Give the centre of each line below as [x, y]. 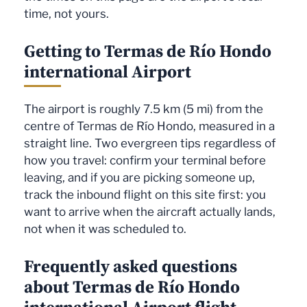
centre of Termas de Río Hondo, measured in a [149, 126]
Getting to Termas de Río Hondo [148, 50]
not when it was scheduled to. [105, 229]
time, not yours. [66, 14]
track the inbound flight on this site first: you [145, 195]
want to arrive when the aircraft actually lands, [150, 212]
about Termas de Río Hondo [132, 286]
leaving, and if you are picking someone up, [139, 178]
